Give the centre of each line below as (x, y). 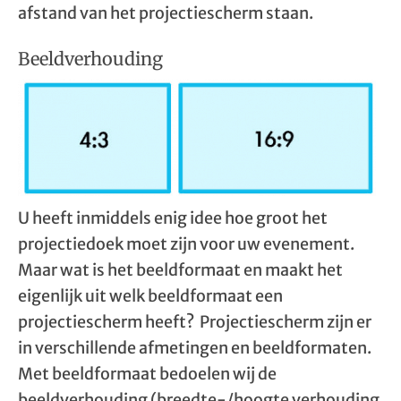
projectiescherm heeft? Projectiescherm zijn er (195, 322)
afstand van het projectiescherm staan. (166, 13)
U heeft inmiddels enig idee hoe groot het (173, 218)
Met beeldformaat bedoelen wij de (147, 374)
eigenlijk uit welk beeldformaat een (150, 296)
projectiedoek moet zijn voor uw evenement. (186, 244)
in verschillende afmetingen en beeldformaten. (195, 348)
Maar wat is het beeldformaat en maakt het (180, 270)
